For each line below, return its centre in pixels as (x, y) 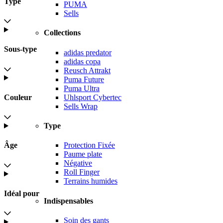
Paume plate (83, 154)
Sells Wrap (81, 106)
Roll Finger (82, 172)
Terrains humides (91, 181)
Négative (78, 163)
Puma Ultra (82, 88)
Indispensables (68, 201)
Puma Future (84, 79)
